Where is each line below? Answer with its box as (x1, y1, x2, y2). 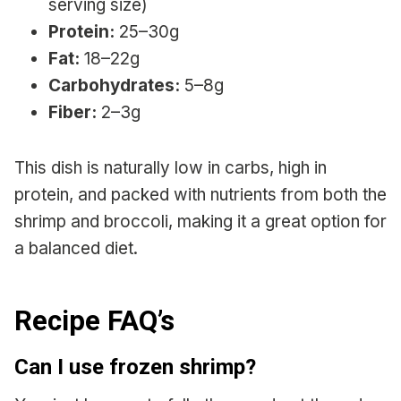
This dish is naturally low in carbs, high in (14, 157, 327, 178)
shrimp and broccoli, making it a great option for (14, 210, 387, 232)
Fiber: (48, 101, 97, 123)
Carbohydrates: (48, 74, 180, 96)
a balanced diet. (14, 237, 138, 259)
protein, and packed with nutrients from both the (14, 183, 387, 205)
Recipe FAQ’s (14, 304, 175, 338)
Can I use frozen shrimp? (14, 354, 256, 380)
